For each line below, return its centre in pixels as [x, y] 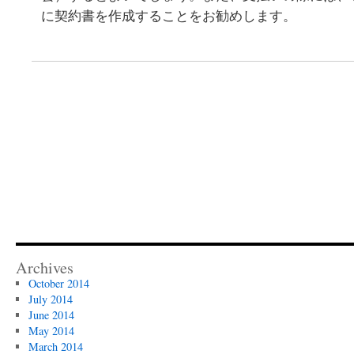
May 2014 [51, 331]
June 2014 [51, 315]
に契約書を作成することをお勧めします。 [169, 16]
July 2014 [50, 299]
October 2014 [58, 283]
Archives [45, 267]
